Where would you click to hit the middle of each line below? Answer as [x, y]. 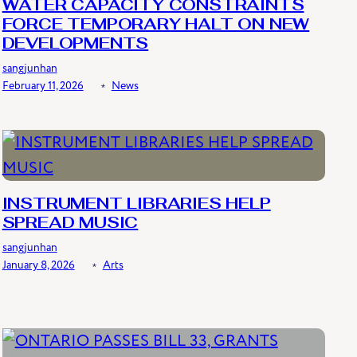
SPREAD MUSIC [70, 224]
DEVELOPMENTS [75, 44]
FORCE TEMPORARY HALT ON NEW [156, 25]
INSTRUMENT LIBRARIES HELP [136, 204]
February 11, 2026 [43, 85]
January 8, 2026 [38, 265]
